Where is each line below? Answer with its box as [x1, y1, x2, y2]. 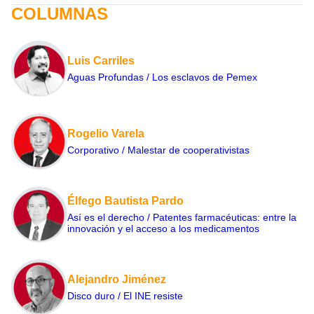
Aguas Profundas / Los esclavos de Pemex [67, 71, 257, 83]
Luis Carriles [67, 55, 135, 67]
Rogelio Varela [67, 128, 144, 140]
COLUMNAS [11, 4, 108, 24]
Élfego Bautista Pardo [67, 195, 184, 207]
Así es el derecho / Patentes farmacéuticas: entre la [67, 212, 296, 224]
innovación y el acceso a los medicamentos [67, 223, 259, 235]
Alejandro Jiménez [67, 273, 166, 286]
